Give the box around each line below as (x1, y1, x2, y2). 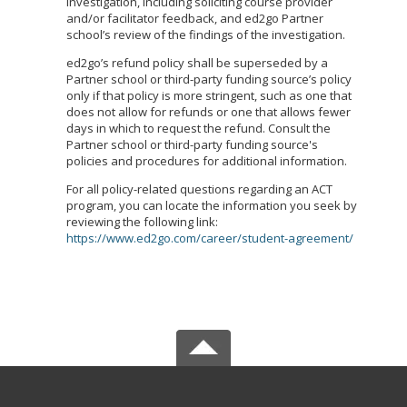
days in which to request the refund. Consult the (66, 120, 331, 136)
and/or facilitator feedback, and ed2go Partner (66, 10, 323, 26)
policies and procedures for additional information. (66, 153, 347, 169)
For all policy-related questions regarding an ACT (66, 181, 333, 197)
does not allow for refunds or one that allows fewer (66, 104, 351, 120)
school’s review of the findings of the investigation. (66, 26, 345, 43)
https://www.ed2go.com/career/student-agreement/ (66, 230, 353, 246)
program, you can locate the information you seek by (66, 197, 357, 213)
